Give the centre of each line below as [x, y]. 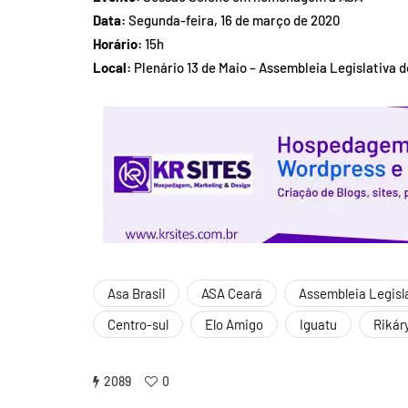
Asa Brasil [136, 294]
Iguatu [318, 325]
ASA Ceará [232, 294]
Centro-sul [138, 325]
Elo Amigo [234, 325]
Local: [112, 68]
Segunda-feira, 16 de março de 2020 [233, 20]
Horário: [117, 44]
